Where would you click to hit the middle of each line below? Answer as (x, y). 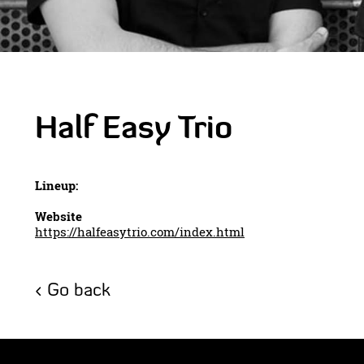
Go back (79, 290)
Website (58, 216)
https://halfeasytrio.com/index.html (140, 232)
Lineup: (56, 185)
